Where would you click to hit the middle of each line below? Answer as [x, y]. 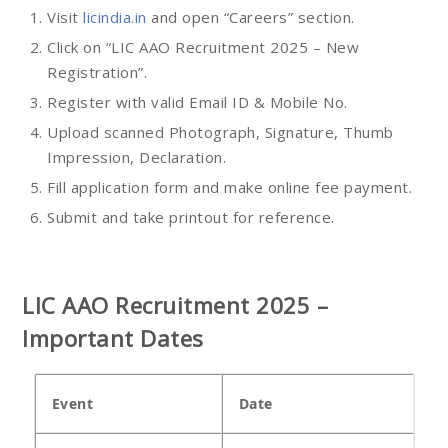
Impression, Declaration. [136, 157]
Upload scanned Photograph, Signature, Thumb [220, 132]
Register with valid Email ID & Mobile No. [197, 102]
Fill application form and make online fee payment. [229, 187]
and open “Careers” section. [250, 17]
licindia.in [115, 17]
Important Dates [113, 338]
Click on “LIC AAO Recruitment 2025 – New [203, 47]
